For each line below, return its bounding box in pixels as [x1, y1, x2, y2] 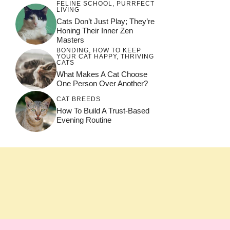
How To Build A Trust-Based [56, 106, 149, 115]
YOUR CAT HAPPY [56, 53, 117, 61]
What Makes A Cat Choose [56, 70, 147, 79]
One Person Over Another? [56, 79, 148, 88]
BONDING [56, 47, 89, 54]
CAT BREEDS [56, 95, 101, 103]
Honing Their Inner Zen [56, 26, 133, 35]
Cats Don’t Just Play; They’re [56, 17, 155, 26]
